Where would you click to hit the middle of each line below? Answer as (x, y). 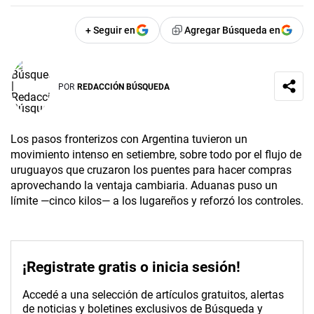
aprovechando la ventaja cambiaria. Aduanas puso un (144, 186)
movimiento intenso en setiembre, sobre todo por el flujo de (156, 155)
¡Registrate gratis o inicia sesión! (131, 267)
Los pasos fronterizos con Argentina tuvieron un (129, 139)
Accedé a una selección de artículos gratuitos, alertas (153, 295)
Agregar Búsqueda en (232, 30)
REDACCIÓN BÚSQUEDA (123, 87)
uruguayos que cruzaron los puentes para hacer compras (151, 170)
